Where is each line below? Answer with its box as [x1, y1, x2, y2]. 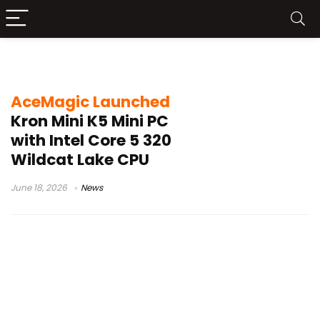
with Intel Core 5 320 [11, 129, 171, 151]
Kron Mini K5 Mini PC [11, 110, 169, 132]
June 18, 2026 [11, 181, 67, 194]
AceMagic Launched [11, 91, 170, 113]
